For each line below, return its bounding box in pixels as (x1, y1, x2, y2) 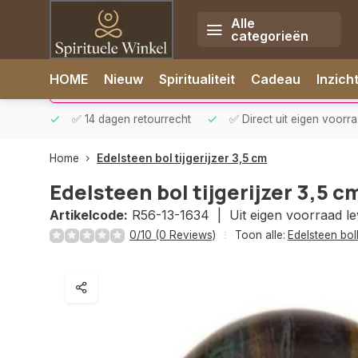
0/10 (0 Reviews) (129, 229, 216, 241)
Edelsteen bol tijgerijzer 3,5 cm (97, 152, 267, 165)
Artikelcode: (50, 207, 128, 223)
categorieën (230, 28, 308, 44)
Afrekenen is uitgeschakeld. (120, 58, 297, 74)
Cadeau (251, 71, 300, 87)
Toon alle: (235, 229, 285, 241)
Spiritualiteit (159, 71, 235, 87)
